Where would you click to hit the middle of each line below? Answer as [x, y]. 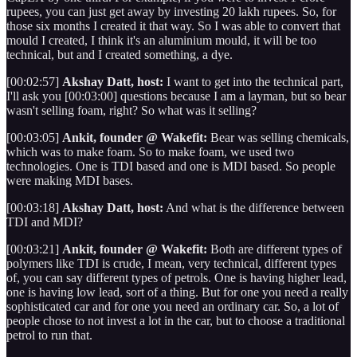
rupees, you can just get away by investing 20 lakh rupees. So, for [171, 11]
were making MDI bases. [71, 180]
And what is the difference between [254, 207]
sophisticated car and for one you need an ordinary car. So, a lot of [173, 306]
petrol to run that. [51, 335]
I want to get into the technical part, [253, 81]
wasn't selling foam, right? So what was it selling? [133, 110]
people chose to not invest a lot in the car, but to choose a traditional [176, 320]
